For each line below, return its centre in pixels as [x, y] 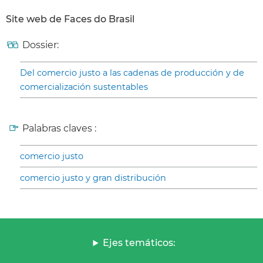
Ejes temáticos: [139, 243]
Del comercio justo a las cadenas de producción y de [132, 73]
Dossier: [41, 45]
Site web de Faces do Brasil [70, 19]
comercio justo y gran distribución [93, 178]
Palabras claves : [59, 129]
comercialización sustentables [84, 87]
